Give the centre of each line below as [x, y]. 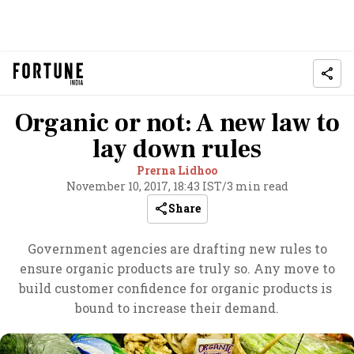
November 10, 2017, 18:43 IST [144, 186]
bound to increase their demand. [177, 308]
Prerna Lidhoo [177, 170]
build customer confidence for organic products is [177, 288]
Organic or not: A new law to [177, 123]
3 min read [257, 186]
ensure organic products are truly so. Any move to [177, 268]
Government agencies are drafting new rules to [177, 249]
